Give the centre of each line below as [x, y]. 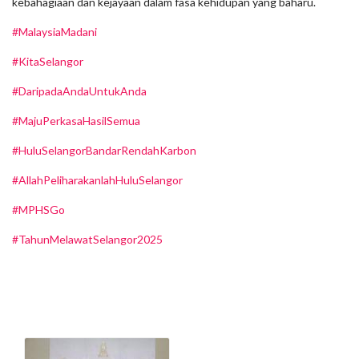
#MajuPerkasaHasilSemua [76, 121]
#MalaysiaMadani [54, 32]
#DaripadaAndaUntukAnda [79, 91]
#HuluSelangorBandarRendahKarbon [104, 150]
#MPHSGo [38, 210]
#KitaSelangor [48, 61]
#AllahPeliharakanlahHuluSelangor [97, 180]
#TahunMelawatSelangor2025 [87, 239]
